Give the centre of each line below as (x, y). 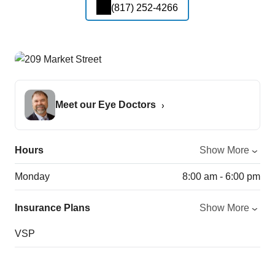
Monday (32, 177)
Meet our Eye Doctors (106, 105)
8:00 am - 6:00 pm (221, 177)
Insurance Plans (52, 208)
